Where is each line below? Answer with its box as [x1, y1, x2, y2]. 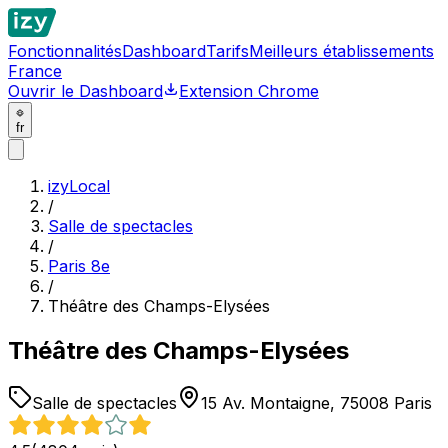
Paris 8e [48, 256, 110, 276]
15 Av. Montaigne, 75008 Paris [201, 392, 432, 413]
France [8, 61, 62, 81]
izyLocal [48, 176, 110, 196]
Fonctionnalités [8, 41, 122, 61]
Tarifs [206, 41, 249, 61]
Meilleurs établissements [249, 41, 434, 61]
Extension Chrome [179, 81, 319, 101]
